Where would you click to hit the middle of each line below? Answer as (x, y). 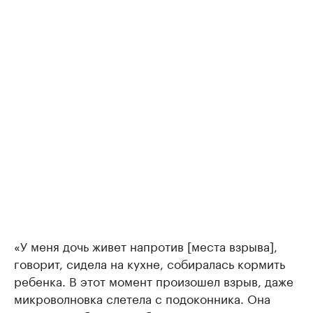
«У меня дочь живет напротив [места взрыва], (146, 246)
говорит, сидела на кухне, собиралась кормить (150, 263)
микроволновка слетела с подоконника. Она (142, 298)
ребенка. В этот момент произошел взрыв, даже (154, 281)
